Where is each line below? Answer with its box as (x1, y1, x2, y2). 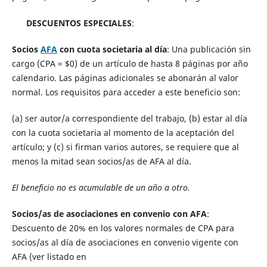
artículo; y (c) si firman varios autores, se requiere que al (11, 141, 239, 153)
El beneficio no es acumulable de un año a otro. (11, 182, 190, 193)
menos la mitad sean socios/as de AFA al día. (11, 155, 191, 167)
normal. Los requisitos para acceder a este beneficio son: (11, 86, 240, 98)
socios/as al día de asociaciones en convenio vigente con (11, 237, 238, 249)
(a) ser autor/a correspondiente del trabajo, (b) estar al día (11, 112, 247, 124)
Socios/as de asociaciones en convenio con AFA (11, 208, 207, 220)
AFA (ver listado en (11, 251, 86, 263)
